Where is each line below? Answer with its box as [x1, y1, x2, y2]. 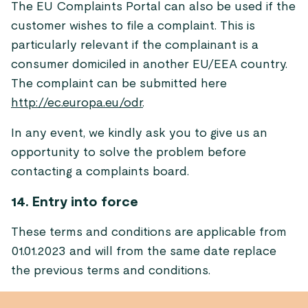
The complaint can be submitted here [11, 78, 227, 90]
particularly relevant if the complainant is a [11, 39, 258, 52]
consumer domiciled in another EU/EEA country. [11, 58, 287, 71]
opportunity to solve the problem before [11, 146, 246, 159]
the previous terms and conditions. [11, 265, 210, 277]
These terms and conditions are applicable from [11, 226, 287, 239]
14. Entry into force [11, 195, 138, 209]
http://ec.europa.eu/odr [11, 97, 143, 109]
